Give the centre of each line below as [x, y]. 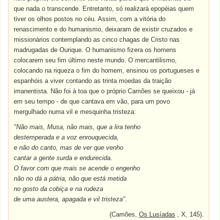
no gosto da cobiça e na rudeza [59, 189]
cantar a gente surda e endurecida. [63, 158]
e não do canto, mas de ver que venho [69, 148]
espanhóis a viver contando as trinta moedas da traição [93, 81]
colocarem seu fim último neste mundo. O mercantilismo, [96, 60]
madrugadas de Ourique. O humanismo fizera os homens [95, 50]
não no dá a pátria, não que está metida [70, 179]
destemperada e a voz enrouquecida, [67, 137]
